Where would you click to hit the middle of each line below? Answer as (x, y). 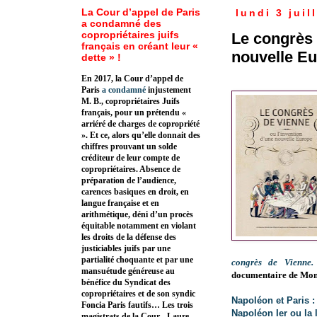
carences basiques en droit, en (135, 192)
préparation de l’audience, (129, 181)
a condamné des (121, 24)
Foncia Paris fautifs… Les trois (137, 305)
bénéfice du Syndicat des (126, 283)
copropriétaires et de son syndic (138, 294)
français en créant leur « (140, 46)
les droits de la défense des (129, 237)
